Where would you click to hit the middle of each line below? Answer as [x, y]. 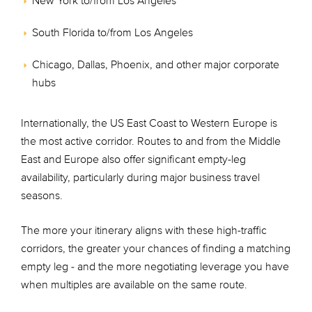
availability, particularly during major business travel [140, 178]
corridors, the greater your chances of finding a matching [156, 249]
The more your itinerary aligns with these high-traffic [144, 231]
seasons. [42, 196]
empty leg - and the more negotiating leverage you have [155, 267]
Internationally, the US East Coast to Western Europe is [149, 123]
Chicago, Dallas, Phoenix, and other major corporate [156, 65]
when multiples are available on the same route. [134, 285]
